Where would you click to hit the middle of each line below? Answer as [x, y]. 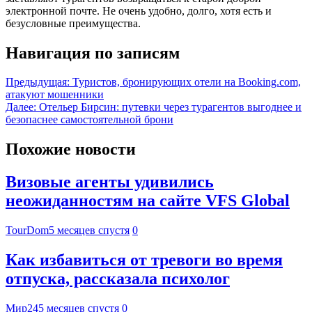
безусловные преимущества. [73, 23]
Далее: [21, 107]
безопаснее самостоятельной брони [89, 120]
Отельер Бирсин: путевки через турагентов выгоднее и [170, 107]
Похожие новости [71, 149]
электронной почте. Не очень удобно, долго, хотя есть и [139, 10]
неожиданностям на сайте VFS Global [148, 201]
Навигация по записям [93, 53]
